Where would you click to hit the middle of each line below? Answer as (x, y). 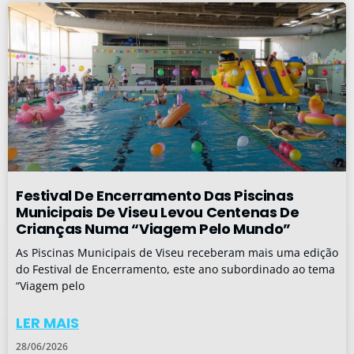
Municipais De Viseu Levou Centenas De (158, 212)
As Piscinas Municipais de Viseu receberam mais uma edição (177, 252)
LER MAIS (47, 323)
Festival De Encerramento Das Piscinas (155, 196)
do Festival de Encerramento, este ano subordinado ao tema (175, 269)
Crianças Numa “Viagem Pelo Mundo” (153, 229)
